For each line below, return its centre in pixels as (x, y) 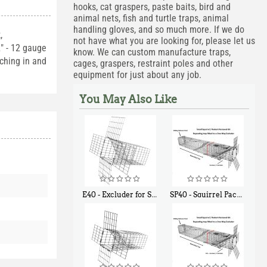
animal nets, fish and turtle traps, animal (151, 18)
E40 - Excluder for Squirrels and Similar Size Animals (117, 195)
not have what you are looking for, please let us (164, 41)
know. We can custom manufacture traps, (152, 52)
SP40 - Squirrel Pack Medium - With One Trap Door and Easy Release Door (204, 195)
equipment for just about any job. (137, 75)
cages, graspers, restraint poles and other (153, 63)
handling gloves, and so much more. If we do (159, 30)
